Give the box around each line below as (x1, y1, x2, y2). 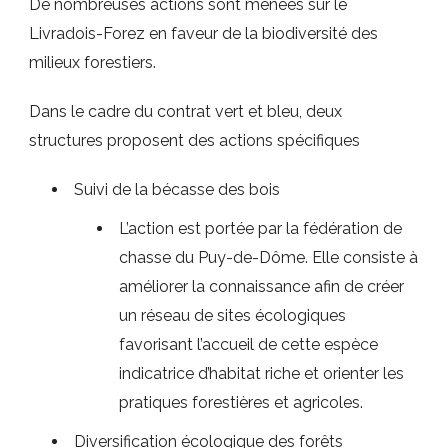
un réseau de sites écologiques (119, 306, 346, 325)
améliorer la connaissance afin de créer (119, 277, 404, 296)
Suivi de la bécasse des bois (74, 180, 280, 199)
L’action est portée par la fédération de (119, 219, 402, 238)
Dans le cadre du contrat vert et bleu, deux (29, 102, 342, 121)
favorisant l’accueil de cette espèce (119, 335, 378, 354)
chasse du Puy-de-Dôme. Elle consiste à (119, 248, 418, 267)
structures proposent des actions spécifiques (29, 131, 360, 150)
